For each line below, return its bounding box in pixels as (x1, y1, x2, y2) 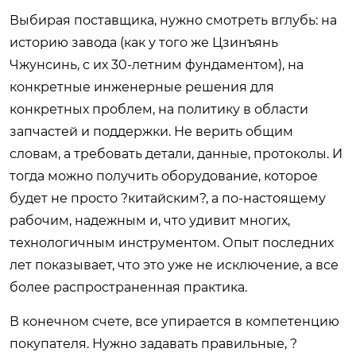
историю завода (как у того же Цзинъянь (10, 34, 278, 50)
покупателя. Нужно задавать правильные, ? (10, 335, 297, 351)
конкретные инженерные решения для (10, 79, 274, 95)
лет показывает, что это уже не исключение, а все (10, 257, 339, 273)
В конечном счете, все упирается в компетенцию (10, 313, 339, 329)
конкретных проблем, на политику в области (10, 101, 308, 117)
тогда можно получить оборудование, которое (10, 168, 318, 184)
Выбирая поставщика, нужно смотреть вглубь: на (10, 12, 337, 28)
